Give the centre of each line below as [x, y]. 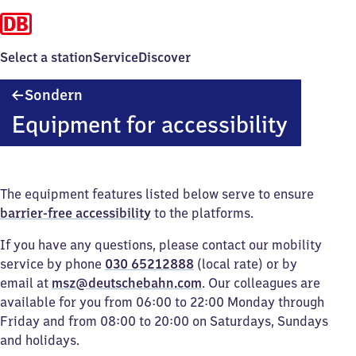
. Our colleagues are [261, 283]
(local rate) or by [246, 264]
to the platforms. [202, 213]
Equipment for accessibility [149, 124]
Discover [164, 57]
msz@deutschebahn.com [127, 283]
